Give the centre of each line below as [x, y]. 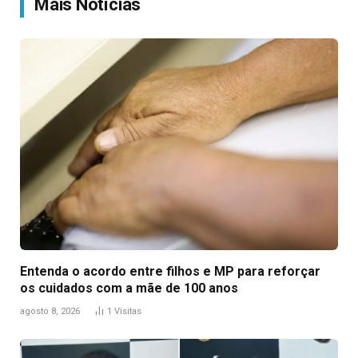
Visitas [128, 312]
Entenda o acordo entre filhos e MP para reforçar [170, 272]
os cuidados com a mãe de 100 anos [129, 288]
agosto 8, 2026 [50, 312]
